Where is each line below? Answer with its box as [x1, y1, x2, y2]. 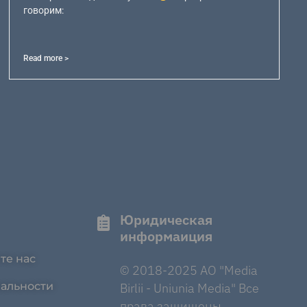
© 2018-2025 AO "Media [120, 262, 258, 278]
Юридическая [120, 210, 212, 229]
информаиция [120, 226, 212, 245]
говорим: [23, 5, 64, 16]
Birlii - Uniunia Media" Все [120, 280, 259, 296]
